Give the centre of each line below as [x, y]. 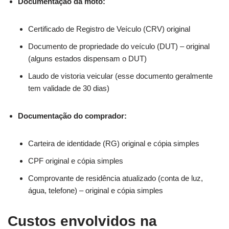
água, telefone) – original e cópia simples [96, 190]
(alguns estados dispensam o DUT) [87, 58]
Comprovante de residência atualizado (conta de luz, [116, 178]
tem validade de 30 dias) [69, 88]
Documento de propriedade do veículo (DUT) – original [119, 46]
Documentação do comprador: [72, 116]
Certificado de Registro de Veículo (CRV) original [109, 29]
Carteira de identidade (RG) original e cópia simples [114, 143]
